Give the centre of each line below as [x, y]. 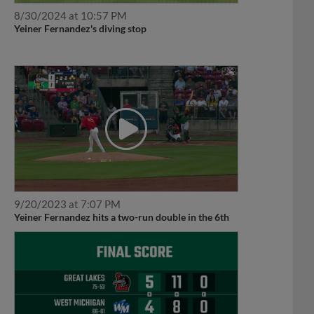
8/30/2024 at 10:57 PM [70, 16]
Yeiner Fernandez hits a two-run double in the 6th [121, 217]
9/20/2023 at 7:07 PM [67, 204]
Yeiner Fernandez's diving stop [80, 29]
